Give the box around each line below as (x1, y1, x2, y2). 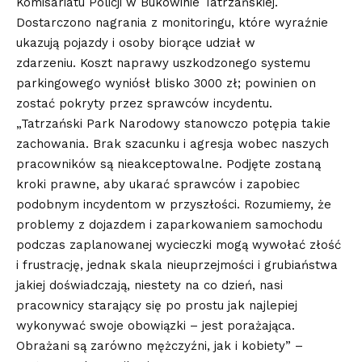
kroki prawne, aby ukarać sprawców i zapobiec (16, 177, 300, 192)
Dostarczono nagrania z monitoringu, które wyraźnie (16, 15, 328, 31)
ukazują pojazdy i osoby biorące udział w (16, 36, 255, 51)
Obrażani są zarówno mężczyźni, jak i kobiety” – (16, 339, 303, 354)
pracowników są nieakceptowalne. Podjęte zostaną (16, 157, 321, 172)
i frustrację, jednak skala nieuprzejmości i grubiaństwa (16, 258, 338, 273)
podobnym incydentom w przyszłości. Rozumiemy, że (16, 197, 331, 213)
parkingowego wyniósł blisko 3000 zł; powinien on (16, 76, 316, 91)
